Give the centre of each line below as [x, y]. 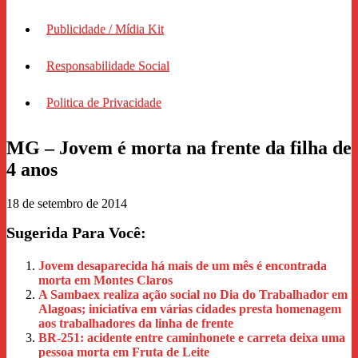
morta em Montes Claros [105, 280]
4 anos [32, 169]
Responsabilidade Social [108, 66]
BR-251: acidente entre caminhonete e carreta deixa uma [192, 337]
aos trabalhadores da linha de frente [136, 323]
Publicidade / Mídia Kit [105, 29]
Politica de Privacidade [104, 102]
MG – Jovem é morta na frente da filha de [179, 147]
